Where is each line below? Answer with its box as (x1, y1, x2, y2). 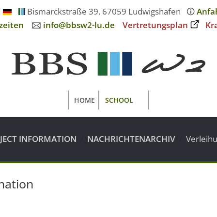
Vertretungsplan (123, 19, 188, 31)
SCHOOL (105, 95, 133, 105)
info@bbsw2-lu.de (43, 19, 115, 31)
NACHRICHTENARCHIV (87, 133, 175, 145)
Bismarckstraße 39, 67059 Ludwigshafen (25, 6, 186, 17)
